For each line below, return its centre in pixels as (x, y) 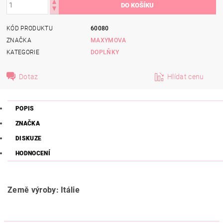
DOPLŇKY (105, 52)
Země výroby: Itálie (44, 190)
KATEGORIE (23, 52)
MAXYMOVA (109, 40)
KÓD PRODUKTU (30, 28)
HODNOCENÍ (33, 153)
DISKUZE (29, 138)
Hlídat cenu (186, 76)
